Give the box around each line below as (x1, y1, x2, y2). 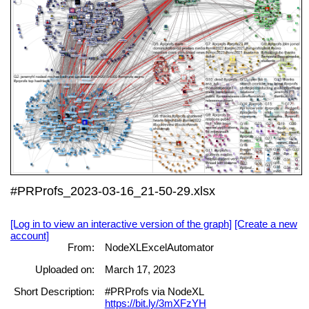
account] (10, 229, 49, 241)
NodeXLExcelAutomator (104, 241, 214, 253)
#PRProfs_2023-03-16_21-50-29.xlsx (10, 183, 215, 199)
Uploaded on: (34, 263, 94, 275)
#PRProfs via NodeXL (104, 286, 203, 298)
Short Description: (13, 286, 94, 298)
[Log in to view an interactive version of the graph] (10, 217, 232, 230)
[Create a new (235, 217, 297, 230)
